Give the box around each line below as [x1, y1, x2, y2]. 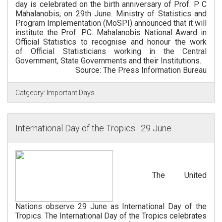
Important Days [45, 89, 95, 97]
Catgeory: [15, 89, 45, 97]
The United [113, 170, 207, 180]
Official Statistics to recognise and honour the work [15, 37, 207, 47]
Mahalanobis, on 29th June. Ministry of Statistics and [15, 9, 207, 19]
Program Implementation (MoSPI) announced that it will [15, 18, 207, 28]
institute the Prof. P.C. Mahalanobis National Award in [15, 28, 207, 38]
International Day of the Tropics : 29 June [15, 123, 171, 134]
